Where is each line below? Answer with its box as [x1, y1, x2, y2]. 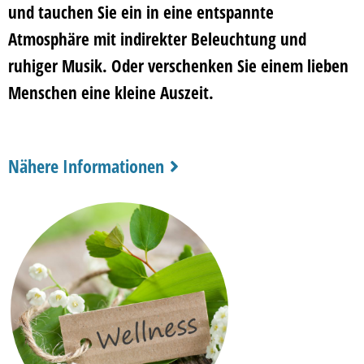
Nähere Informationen [8, 153, 164, 178]
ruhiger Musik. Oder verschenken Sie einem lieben [8, 54, 349, 78]
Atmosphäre [8, 28, 89, 51]
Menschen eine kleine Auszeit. [8, 81, 214, 105]
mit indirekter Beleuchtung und [89, 28, 306, 51]
